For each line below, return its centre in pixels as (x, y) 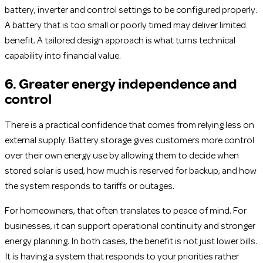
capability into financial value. (63, 56)
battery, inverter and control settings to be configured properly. (131, 10)
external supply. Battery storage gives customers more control (129, 141)
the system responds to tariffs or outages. (90, 186)
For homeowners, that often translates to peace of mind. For (126, 211)
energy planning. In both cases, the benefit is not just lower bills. (131, 242)
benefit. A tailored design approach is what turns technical (120, 41)
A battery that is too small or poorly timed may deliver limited (125, 26)
